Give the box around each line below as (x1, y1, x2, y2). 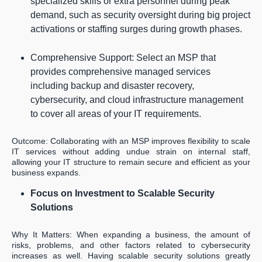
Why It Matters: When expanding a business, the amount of (12, 230, 250, 240)
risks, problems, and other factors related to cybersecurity (12, 240, 250, 250)
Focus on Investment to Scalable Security (30, 188, 215, 199)
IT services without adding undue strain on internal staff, (12, 147, 250, 157)
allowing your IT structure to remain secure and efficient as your (12, 157, 250, 167)
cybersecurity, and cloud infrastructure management (30, 95, 243, 105)
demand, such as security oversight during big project (30, 10, 250, 20)
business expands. (12, 168, 81, 178)
